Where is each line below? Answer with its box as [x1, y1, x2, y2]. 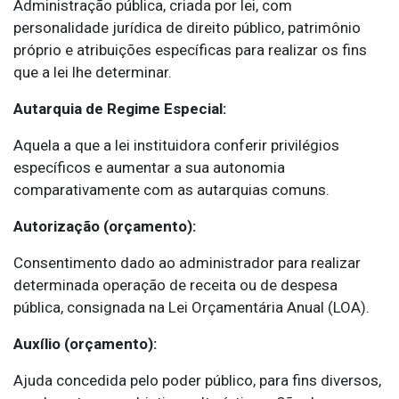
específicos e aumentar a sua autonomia [13, 159, 285, 177]
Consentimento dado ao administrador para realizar [13, 254, 361, 273]
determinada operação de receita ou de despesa [13, 276, 338, 295]
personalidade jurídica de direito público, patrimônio [13, 19, 361, 37]
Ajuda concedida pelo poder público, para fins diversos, [13, 371, 381, 390]
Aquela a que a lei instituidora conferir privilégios [13, 136, 339, 155]
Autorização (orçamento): [13, 217, 196, 236]
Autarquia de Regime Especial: [13, 100, 226, 118]
